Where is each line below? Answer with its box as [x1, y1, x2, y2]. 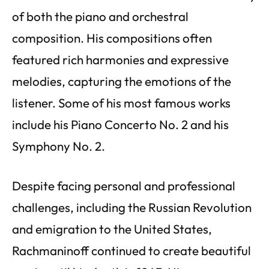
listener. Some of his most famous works [12, 94, 231, 110]
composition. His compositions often [12, 29, 212, 46]
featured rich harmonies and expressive [12, 51, 229, 67]
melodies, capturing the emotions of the [12, 73, 231, 89]
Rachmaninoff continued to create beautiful [12, 242, 251, 258]
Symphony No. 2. [12, 138, 105, 154]
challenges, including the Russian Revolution [12, 199, 252, 215]
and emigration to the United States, [12, 220, 212, 237]
